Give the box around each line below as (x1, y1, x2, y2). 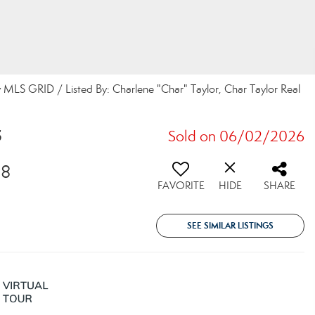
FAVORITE (157, 179, 205, 192)
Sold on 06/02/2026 (168, 127, 304, 146)
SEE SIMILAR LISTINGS (187, 220, 274, 231)
